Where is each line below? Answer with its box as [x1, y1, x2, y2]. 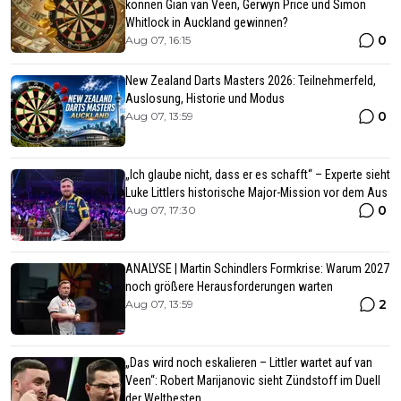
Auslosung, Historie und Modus [125, 91, 285, 107]
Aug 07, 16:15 [125, 33, 191, 47]
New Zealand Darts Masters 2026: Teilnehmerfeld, [125, 73, 376, 89]
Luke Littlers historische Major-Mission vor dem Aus [125, 185, 388, 200]
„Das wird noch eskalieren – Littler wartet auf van [125, 355, 372, 371]
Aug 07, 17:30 [125, 203, 196, 218]
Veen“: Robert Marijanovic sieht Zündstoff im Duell [125, 373, 380, 388]
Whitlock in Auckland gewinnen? [125, 15, 288, 30]
